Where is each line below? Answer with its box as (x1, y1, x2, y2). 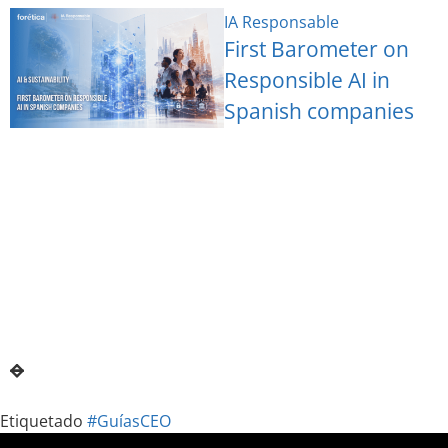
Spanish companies (224, 96, 414, 125)
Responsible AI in (224, 65, 390, 94)
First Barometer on (224, 34, 409, 63)
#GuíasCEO (87, 410, 171, 432)
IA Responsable (224, 10, 339, 33)
